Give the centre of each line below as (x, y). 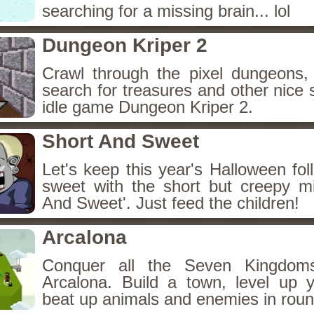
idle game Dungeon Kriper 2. (148, 107)
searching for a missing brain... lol (166, 11)
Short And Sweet (121, 141)
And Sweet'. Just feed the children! (171, 203)
